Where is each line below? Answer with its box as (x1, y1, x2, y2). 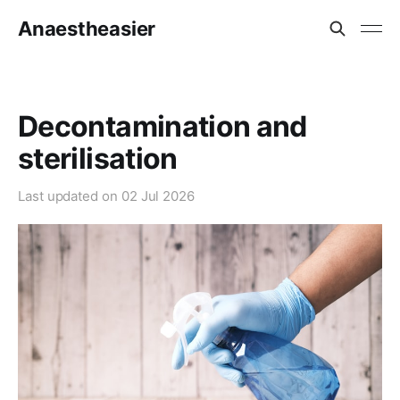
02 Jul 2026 (121, 187, 195, 204)
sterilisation (18, 141, 178, 176)
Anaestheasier (18, 17, 156, 40)
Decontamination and (18, 109, 307, 144)
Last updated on (18, 187, 121, 204)
